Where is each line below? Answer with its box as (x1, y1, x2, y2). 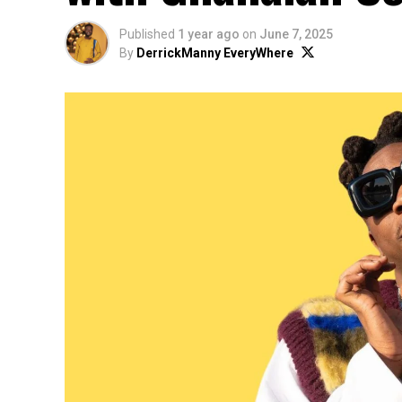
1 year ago (178, 27, 240, 41)
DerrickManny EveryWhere (136, 46, 293, 60)
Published (119, 27, 175, 41)
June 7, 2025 (259, 27, 333, 41)
